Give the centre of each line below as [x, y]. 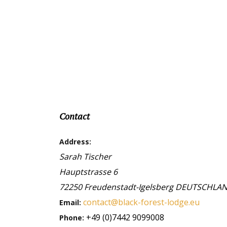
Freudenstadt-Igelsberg [130, 187]
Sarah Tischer [85, 157]
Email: [71, 202]
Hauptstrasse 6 [88, 172]
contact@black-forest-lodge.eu [141, 202]
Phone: [73, 218]
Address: [75, 142]
